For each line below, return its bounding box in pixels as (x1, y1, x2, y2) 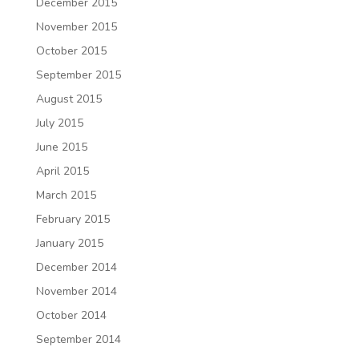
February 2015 (35, 212, 110, 227)
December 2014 (35, 260, 117, 275)
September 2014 (35, 332, 121, 347)
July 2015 (35, 115, 83, 131)
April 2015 (35, 163, 89, 179)
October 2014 (35, 308, 107, 323)
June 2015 (35, 139, 87, 155)
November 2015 (35, 19, 117, 34)
